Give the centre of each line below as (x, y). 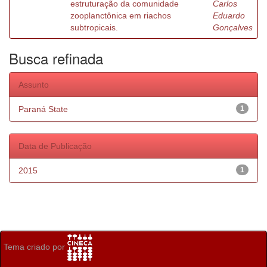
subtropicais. (94, 27)
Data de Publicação (55, 146)
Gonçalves (233, 27)
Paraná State (43, 109)
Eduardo (229, 15)
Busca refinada (56, 58)
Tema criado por (35, 247)
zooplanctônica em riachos (121, 15)
